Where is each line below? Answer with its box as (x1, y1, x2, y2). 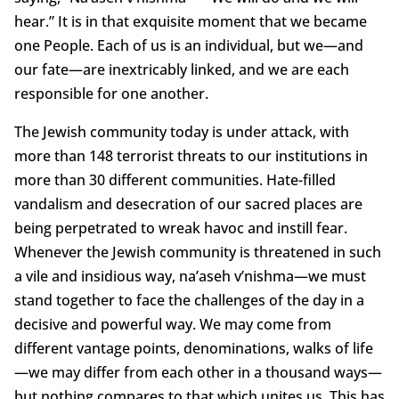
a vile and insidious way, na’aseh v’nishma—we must (13, 266, 366, 287)
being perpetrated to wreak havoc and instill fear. (13, 218, 347, 239)
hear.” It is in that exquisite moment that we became (13, 12, 367, 32)
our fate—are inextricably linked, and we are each (13, 60, 349, 80)
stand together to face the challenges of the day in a (13, 290, 364, 311)
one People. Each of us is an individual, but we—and (13, 36, 363, 56)
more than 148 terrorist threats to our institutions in (13, 146, 368, 167)
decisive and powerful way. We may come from (13, 314, 331, 335)
